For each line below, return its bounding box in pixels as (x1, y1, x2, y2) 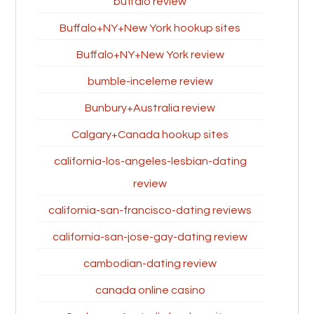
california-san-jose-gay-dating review (53, 231, 247, 243)
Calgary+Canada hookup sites (71, 129, 228, 140)
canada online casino (95, 285, 205, 296)
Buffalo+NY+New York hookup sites (60, 22, 240, 34)
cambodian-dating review (83, 258, 217, 269)
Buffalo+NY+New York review (76, 49, 224, 60)
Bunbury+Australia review (85, 102, 215, 114)
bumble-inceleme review (87, 76, 213, 87)
